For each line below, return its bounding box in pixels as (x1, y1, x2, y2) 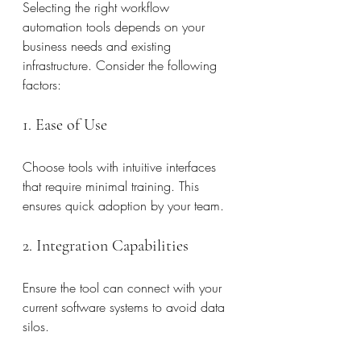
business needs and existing (23, 37, 175, 55)
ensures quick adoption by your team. (23, 197, 224, 214)
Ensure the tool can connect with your (23, 279, 226, 297)
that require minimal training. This (23, 177, 203, 195)
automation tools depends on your (23, 18, 209, 35)
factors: (23, 76, 61, 93)
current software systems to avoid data (23, 298, 229, 316)
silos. (23, 317, 49, 335)
